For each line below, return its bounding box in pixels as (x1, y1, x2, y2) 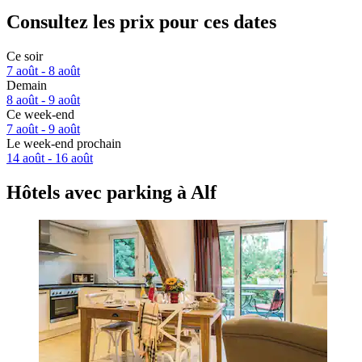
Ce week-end (6, 107, 74, 122)
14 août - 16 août (6, 151, 93, 166)
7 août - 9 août (6, 122, 80, 137)
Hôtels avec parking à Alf (6, 182, 217, 204)
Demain (6, 78, 47, 93)
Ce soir (6, 49, 43, 64)
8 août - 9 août (6, 93, 80, 107)
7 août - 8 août (6, 64, 80, 78)
